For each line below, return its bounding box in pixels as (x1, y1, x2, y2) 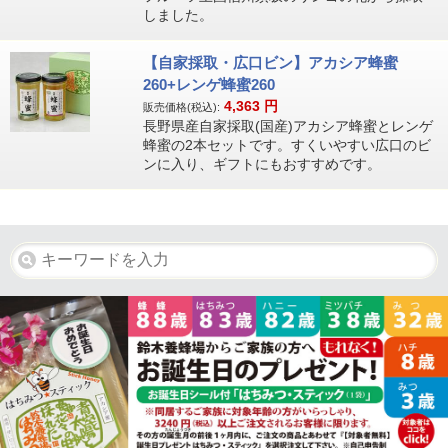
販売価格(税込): (142, 100, 220, 113)
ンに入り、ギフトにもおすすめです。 (142, 155, 381, 172)
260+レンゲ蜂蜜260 (142, 75, 275, 93)
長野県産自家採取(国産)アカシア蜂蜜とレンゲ (142, 117, 433, 134)
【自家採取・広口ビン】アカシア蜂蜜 (142, 53, 398, 71)
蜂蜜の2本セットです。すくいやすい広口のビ (142, 136, 431, 153)
